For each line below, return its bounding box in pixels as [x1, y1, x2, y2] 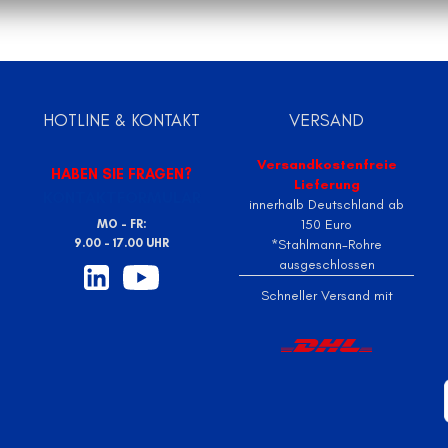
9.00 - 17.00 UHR [74, 236, 169, 250]
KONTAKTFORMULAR [42, 188, 201, 207]
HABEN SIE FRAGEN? [51, 165, 192, 183]
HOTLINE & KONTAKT [43, 109, 200, 130]
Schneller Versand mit [260, 287, 393, 304]
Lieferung [293, 176, 360, 193]
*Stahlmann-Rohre [271, 236, 382, 253]
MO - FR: [96, 217, 147, 231]
